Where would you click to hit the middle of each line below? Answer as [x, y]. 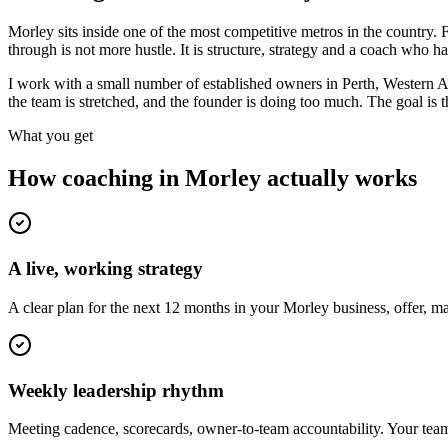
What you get [50, 135]
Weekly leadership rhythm [116, 390]
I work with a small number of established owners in [175, 83]
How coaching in [96, 177]
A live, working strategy [105, 269]
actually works [339, 177]
